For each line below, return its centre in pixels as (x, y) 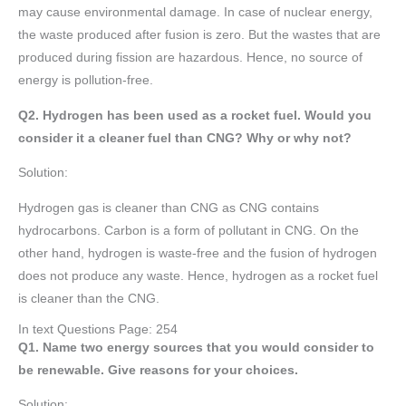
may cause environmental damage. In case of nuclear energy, (195, 13)
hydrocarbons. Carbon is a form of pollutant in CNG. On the (188, 231)
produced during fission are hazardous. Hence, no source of (190, 58)
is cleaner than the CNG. (89, 299)
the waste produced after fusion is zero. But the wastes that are (199, 35)
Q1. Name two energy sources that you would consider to (196, 347)
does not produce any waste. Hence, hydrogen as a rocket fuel (198, 276)
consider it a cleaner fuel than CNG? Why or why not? (185, 138)
